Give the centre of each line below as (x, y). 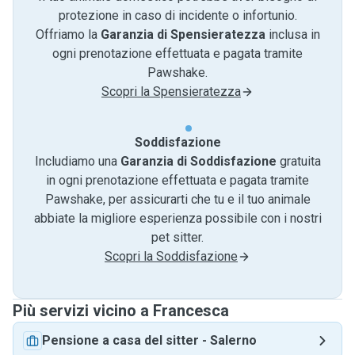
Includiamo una (77, 161)
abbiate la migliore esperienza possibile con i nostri (177, 218)
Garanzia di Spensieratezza (183, 34)
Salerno (233, 340)
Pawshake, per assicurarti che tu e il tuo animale (177, 199)
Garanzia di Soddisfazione (198, 161)
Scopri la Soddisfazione (171, 256)
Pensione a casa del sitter (120, 340)
